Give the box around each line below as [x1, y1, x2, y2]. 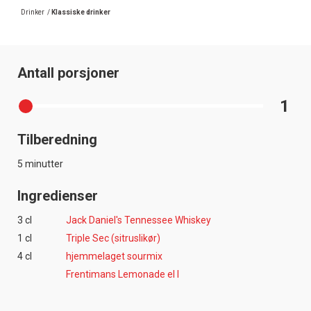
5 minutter [17, 158, 63, 169]
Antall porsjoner [17, 64, 119, 81]
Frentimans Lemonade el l [66, 268, 179, 280]
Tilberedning [17, 131, 97, 148]
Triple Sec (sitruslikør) [66, 232, 160, 244]
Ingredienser [17, 187, 98, 204]
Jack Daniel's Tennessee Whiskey [66, 214, 211, 226]
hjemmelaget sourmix [66, 250, 162, 262]
